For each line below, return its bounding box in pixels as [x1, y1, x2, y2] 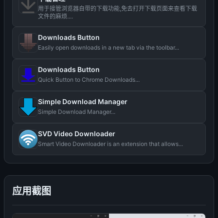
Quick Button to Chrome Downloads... [38, 76, 140, 83]
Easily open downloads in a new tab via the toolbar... [38, 44, 179, 51]
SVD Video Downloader [38, 129, 115, 138]
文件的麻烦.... [38, 13, 73, 20]
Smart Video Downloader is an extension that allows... [38, 140, 183, 147]
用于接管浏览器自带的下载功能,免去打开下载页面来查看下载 [38, 5, 197, 12]
